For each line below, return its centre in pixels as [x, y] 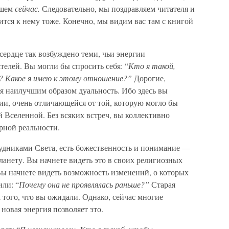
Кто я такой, [152, 66]
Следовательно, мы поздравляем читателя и [118, 8]
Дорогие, [150, 78]
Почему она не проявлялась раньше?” [85, 184]
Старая [163, 184]
